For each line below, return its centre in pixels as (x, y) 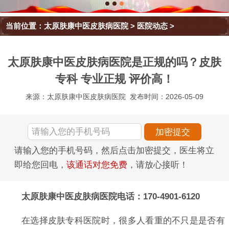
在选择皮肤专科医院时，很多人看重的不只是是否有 (123, 220)
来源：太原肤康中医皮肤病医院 (75, 97)
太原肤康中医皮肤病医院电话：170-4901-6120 (110, 196)
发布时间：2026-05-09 (167, 97)
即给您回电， (40, 165)
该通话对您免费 (97, 165)
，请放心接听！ (158, 165)
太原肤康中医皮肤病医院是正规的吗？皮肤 (114, 62)
